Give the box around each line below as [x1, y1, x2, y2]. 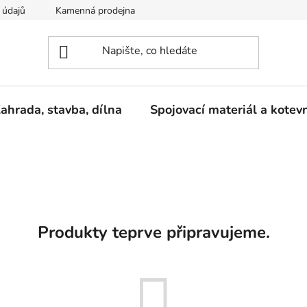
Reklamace [165, 4, 210, 17]
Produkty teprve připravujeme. [37, 221, 270, 244]
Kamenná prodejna [56, 4, 135, 17]
